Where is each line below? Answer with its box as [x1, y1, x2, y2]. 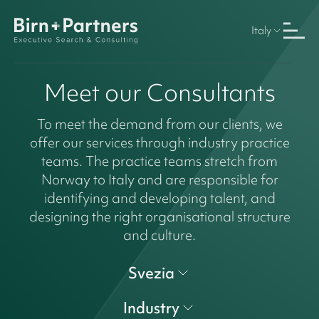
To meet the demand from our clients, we [36, 114, 283, 133]
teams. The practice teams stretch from [41, 151, 278, 170]
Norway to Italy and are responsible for [41, 169, 278, 189]
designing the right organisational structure [28, 206, 291, 226]
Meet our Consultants [43, 75, 276, 109]
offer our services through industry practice [29, 132, 290, 152]
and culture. [123, 225, 196, 244]
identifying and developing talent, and [43, 188, 276, 207]
